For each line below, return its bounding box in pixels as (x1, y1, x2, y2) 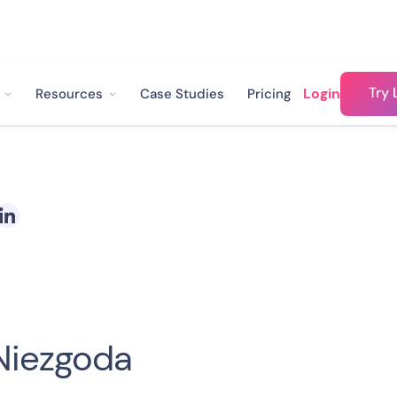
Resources (35, 84, 103, 103)
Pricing (247, 84, 292, 103)
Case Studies (140, 84, 224, 103)
